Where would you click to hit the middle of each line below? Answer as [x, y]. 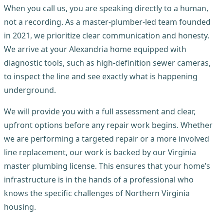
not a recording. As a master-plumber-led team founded [107, 22]
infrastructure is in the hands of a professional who [99, 180]
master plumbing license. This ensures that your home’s [107, 166]
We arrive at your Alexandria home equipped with [95, 49]
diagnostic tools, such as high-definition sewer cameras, [107, 63]
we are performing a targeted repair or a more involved [107, 139]
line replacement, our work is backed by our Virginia [100, 153]
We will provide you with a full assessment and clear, [100, 112]
